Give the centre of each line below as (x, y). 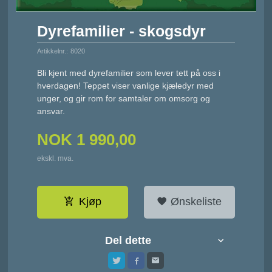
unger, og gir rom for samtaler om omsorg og (124, 98)
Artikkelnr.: (53, 51)
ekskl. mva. (56, 159)
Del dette (128, 241)
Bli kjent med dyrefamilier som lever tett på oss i (129, 73)
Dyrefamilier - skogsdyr (122, 32)
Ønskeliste (195, 202)
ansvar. (51, 111)
